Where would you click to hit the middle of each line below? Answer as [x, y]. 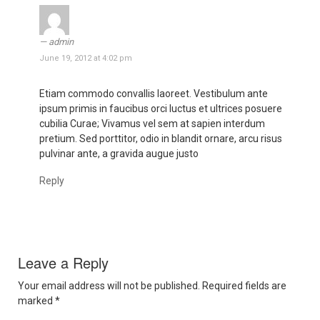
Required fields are [243, 286]
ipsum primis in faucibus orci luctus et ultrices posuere [161, 109]
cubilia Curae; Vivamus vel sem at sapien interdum [152, 124]
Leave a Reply [63, 263]
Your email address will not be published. [109, 286]
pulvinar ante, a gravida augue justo [119, 154]
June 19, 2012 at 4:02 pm [86, 59]
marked [36, 301]
